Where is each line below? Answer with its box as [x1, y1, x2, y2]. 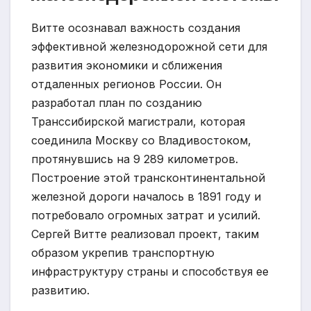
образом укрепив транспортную [31, 246, 215, 260]
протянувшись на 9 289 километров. [31, 152, 238, 167]
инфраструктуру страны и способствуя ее [31, 264, 269, 279]
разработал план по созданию [31, 96, 202, 110]
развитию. [31, 283, 90, 298]
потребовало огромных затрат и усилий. [31, 208, 260, 223]
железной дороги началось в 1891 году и [31, 190, 261, 204]
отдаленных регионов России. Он [31, 77, 221, 92]
